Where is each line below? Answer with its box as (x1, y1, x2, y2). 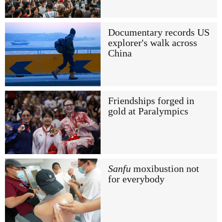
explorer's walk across (108, 38, 197, 49)
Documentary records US (108, 27, 210, 38)
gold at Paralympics (108, 106, 188, 116)
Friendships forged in (108, 95, 194, 106)
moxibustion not (130, 164, 199, 174)
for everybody (108, 174, 165, 185)
